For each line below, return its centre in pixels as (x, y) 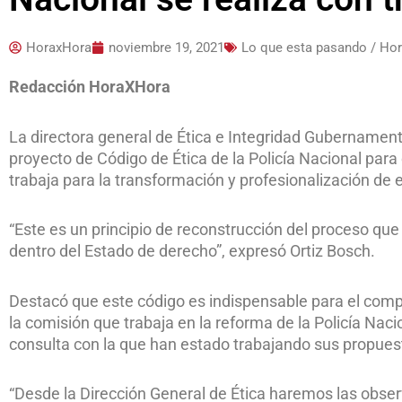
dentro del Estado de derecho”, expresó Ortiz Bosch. (192, 251)
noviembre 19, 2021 (166, 48)
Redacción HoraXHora (90, 87)
